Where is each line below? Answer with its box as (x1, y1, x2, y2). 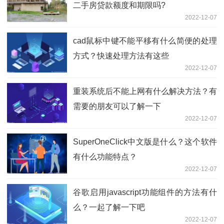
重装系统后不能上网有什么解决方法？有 (73, 87, 217, 96)
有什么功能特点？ (73, 152, 137, 161)
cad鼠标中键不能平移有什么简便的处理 (73, 36, 217, 45)
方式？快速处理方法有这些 (73, 51, 169, 60)
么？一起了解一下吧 (73, 203, 145, 212)
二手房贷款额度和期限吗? (73, 1, 165, 10)
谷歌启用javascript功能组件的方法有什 (73, 188, 217, 197)
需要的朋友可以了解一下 (73, 102, 161, 111)
